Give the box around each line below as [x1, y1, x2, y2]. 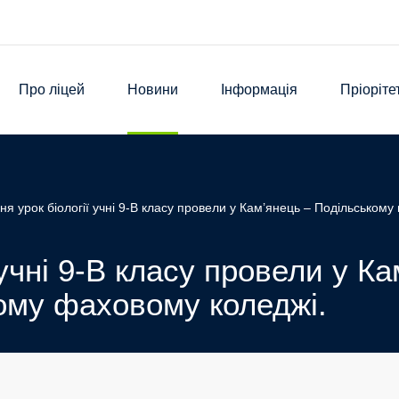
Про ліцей [19, 82, 85, 97]
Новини [127, 82, 178, 97]
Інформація [221, 82, 297, 97]
